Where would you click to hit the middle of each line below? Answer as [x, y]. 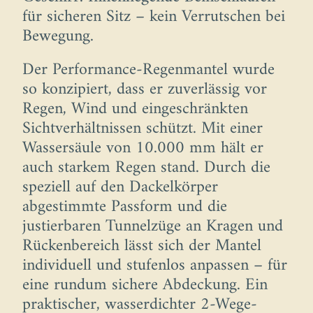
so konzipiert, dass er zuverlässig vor [145, 90]
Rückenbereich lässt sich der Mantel [142, 246]
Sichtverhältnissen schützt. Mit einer [143, 129]
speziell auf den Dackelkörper [120, 188]
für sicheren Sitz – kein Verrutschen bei [154, 17]
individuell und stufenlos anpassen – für [155, 266]
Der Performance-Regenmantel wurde [148, 70]
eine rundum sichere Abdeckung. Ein [145, 285]
